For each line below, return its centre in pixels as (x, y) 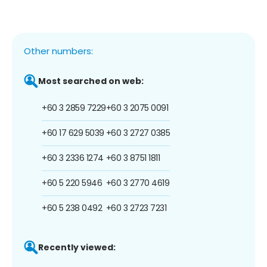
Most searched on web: (91, 81)
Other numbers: (58, 51)
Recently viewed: (77, 247)
